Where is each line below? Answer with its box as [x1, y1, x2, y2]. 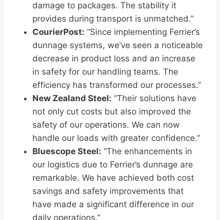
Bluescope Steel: [32, 146, 101, 157]
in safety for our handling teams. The [32, 67, 178, 77]
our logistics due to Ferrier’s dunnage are [32, 160, 193, 170]
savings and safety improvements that [32, 186, 184, 196]
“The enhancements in [101, 146, 192, 157]
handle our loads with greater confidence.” [32, 133, 200, 143]
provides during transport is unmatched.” [32, 14, 193, 24]
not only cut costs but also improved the [32, 107, 191, 117]
